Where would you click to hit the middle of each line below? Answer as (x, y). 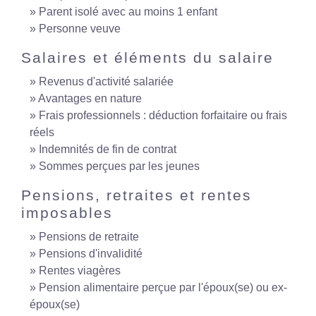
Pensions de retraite (89, 237)
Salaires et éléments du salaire (147, 57)
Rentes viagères (80, 271)
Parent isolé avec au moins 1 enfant (128, 12)
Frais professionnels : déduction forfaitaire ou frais (163, 115)
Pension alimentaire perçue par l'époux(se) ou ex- (163, 287)
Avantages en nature (90, 98)
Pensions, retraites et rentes (136, 195)
